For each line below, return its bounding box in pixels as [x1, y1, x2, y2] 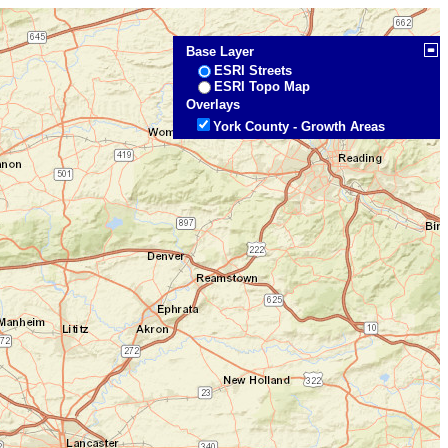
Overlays [186, 97, 241, 112]
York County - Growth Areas [213, 119, 386, 134]
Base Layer [186, 44, 255, 59]
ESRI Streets [214, 63, 293, 78]
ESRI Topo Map [214, 79, 311, 94]
